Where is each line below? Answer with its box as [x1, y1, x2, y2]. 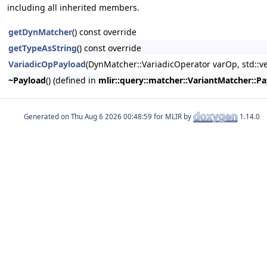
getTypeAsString [8, 42, 77, 54]
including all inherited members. [7, 2, 139, 13]
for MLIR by [152, 111, 193, 121]
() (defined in [46, 74, 98, 86]
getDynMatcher [8, 26, 72, 38]
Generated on [24, 111, 71, 121]
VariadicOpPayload [8, 58, 86, 70]
